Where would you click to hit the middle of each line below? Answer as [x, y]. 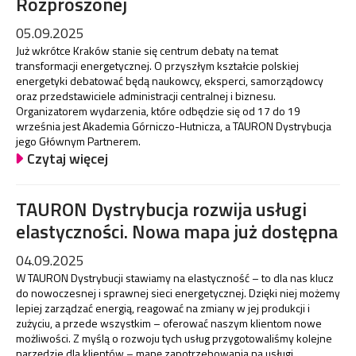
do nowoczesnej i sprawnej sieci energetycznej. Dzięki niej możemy [178, 292]
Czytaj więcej [68, 159]
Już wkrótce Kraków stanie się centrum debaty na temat [147, 51]
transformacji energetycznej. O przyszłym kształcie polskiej [157, 66]
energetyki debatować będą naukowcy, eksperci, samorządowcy [170, 81]
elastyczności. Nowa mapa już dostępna [177, 231]
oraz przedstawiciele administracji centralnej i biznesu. [146, 96]
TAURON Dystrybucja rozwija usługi [161, 209]
